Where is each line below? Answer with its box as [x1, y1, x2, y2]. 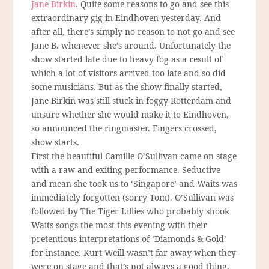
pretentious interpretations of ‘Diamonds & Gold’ [31, 233, 227, 245]
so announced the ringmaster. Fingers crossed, [31, 122, 217, 134]
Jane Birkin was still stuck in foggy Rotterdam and [31, 95, 232, 107]
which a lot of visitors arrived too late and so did [31, 67, 226, 79]
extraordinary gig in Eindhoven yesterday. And [31, 12, 222, 24]
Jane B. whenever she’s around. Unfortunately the [31, 40, 231, 52]
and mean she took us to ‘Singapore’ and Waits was [31, 178, 238, 190]
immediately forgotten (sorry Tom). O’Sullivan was [31, 192, 234, 204]
